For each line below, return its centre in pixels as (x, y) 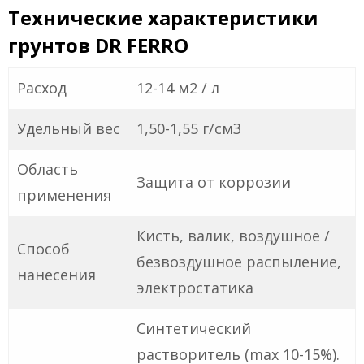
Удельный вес (69, 129)
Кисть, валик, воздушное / (233, 236)
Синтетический (194, 329)
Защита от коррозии (214, 182)
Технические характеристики (163, 18)
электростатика (195, 288)
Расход (42, 88)
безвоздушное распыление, (239, 262)
